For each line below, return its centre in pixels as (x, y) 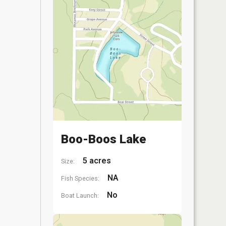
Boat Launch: (80, 195)
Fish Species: (80, 178)
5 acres (96, 161)
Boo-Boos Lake (103, 139)
